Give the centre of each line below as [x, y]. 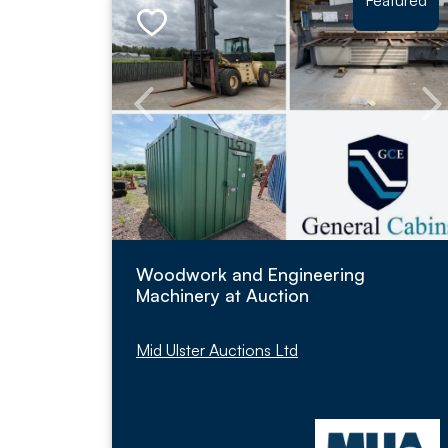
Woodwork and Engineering [250, 274]
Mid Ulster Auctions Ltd [217, 350]
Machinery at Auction [222, 295]
